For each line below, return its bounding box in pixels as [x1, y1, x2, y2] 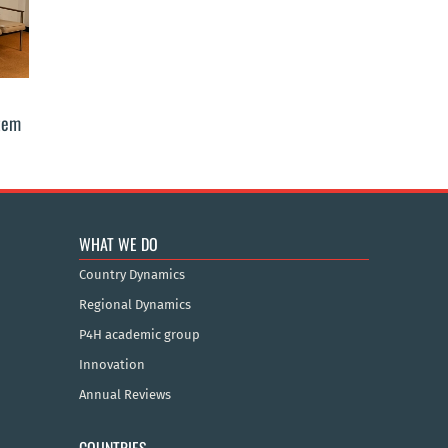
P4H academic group [78, 327, 200, 343]
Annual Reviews [78, 387, 171, 403]
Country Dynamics [78, 267, 185, 283]
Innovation [78, 357, 145, 373]
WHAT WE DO [78, 232, 158, 257]
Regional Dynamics [78, 297, 191, 313]
